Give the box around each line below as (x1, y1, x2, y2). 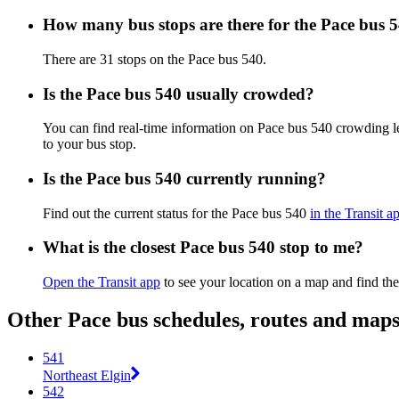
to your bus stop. (43, 136, 136, 152)
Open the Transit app (43, 274, 160, 290)
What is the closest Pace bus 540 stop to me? (43, 238, 363, 257)
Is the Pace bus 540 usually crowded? (43, 84, 314, 103)
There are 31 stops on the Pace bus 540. (43, 51, 266, 67)
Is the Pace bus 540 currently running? (43, 168, 326, 188)
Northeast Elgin (43, 367, 131, 383)
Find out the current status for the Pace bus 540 (43, 205, 310, 221)
